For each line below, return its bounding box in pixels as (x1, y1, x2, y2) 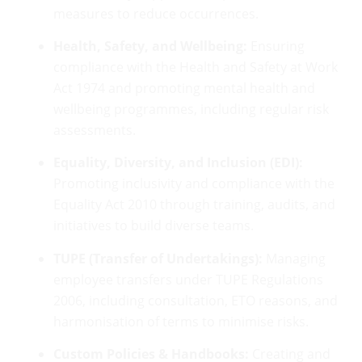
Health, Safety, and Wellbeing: (53, 37, 247, 56)
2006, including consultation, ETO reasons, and (53, 291, 338, 309)
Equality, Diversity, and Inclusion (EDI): (53, 154, 303, 172)
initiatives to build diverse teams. (53, 217, 254, 235)
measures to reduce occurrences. (53, 4, 259, 23)
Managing (263, 249, 326, 267)
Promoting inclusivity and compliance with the (53, 175, 335, 193)
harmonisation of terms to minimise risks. (53, 312, 309, 330)
